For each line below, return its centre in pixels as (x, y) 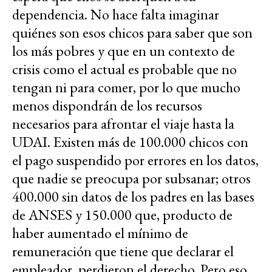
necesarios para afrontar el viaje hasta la (123, 124)
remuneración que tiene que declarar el (123, 251)
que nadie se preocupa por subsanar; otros (131, 178)
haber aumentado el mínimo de (100, 233)
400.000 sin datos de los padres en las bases (133, 197)
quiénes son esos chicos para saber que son (132, 33)
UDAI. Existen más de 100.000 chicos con (130, 142)
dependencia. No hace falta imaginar (116, 15)
